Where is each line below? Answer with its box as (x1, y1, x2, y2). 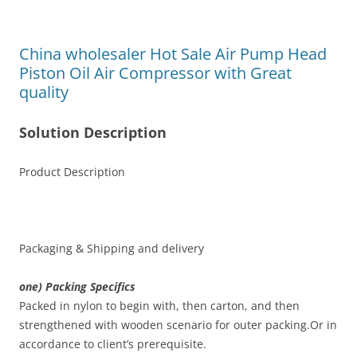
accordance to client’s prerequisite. (19, 336, 206, 351)
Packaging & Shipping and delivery (19, 241, 204, 256)
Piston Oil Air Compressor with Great (19, 62, 292, 84)
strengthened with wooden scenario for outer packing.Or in (19, 317, 337, 332)
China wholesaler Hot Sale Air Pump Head (19, 43, 327, 65)
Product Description (19, 164, 125, 179)
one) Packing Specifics (19, 279, 135, 294)
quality (19, 81, 69, 103)
